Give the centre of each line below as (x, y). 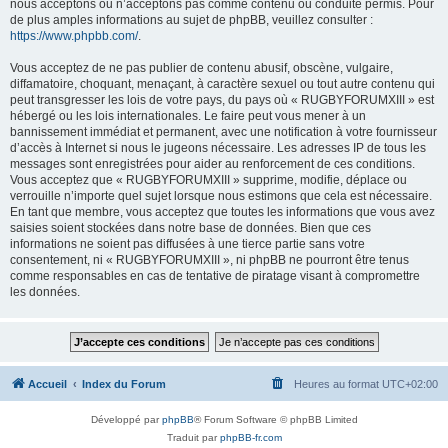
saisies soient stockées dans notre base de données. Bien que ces (190, 228)
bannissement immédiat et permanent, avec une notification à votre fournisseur (223, 132)
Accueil (47, 384)
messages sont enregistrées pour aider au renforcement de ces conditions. (212, 164)
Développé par (126, 419)
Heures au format (338, 384)
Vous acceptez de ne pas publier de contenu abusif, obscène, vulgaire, (201, 68)
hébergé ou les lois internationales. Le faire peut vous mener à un (188, 116)
